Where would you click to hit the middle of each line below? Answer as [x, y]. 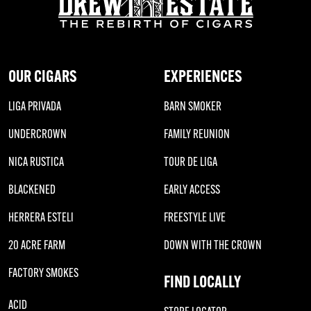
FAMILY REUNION [197, 134]
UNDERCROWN [37, 134]
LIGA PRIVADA [35, 107]
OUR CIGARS [43, 76]
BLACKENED [32, 190]
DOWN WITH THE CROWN [213, 245]
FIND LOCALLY [202, 281]
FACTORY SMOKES [43, 273]
